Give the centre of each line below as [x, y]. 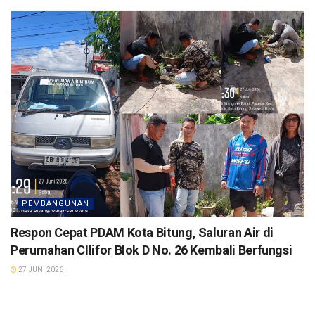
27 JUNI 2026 [40, 270]
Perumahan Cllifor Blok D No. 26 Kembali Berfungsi [152, 250]
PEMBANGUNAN [56, 204]
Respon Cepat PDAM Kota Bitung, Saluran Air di [142, 233]
